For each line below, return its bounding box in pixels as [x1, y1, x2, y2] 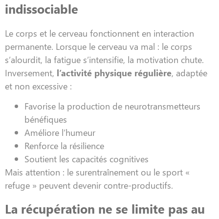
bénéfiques [24, 113, 67, 126]
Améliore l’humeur [24, 126, 95, 139]
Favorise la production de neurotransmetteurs [24, 100, 200, 112]
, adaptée [172, 66, 207, 79]
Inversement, [5, 66, 57, 79]
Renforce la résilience [24, 139, 104, 152]
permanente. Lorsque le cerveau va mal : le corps [5, 40, 192, 52]
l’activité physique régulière [57, 66, 172, 79]
